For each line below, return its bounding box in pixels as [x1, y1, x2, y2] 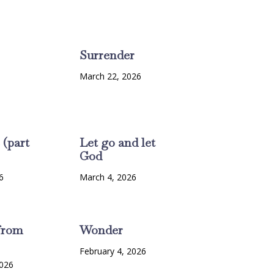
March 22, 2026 [79, 70, 141, 83]
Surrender [79, 47, 135, 64]
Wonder [79, 222, 123, 239]
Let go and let [79, 135, 155, 151]
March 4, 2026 [79, 171, 136, 183]
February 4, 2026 [79, 245, 146, 257]
